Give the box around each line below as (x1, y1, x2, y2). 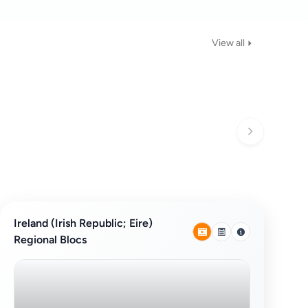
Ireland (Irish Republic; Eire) (14, 217, 153, 230)
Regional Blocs (14, 233, 87, 246)
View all (212, 37, 245, 49)
